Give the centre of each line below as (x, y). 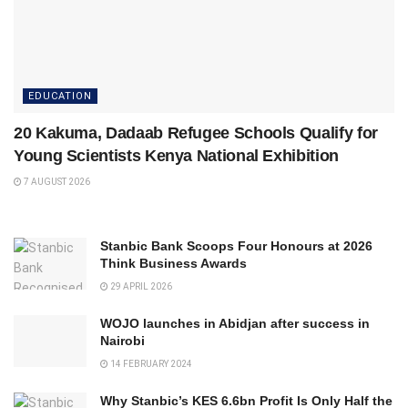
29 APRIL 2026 (140, 286)
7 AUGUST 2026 (56, 181)
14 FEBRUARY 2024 (150, 363)
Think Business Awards (173, 263)
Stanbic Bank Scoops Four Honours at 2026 (236, 245)
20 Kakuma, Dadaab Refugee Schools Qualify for (196, 133)
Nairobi (122, 340)
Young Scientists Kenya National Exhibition (176, 155)
